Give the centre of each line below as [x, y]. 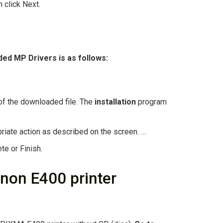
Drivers [44, 58]
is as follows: [83, 58]
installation [116, 102]
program [153, 102]
